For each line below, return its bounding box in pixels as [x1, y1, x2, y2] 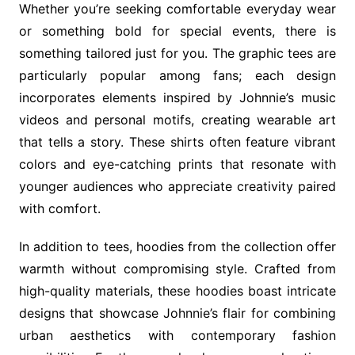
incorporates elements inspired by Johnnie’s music [18, 90, 337, 106]
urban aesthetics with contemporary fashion [18, 327, 337, 344]
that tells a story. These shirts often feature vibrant [18, 134, 337, 151]
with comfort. [18, 200, 101, 217]
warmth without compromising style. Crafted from [18, 261, 337, 277]
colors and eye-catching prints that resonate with [18, 156, 337, 173]
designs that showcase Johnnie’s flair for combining [18, 305, 337, 322]
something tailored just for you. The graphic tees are [18, 45, 337, 62]
